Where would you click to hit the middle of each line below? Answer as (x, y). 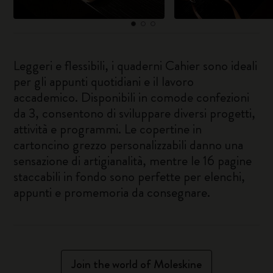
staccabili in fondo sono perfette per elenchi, (129, 176)
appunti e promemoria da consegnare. (112, 192)
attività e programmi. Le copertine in (108, 129)
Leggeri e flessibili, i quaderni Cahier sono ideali (136, 66)
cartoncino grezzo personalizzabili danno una (129, 145)
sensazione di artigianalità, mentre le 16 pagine (133, 161)
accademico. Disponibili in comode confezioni (132, 97)
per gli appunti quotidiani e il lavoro (104, 81)
